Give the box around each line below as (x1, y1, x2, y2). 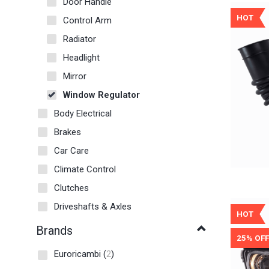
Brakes (54, 127, 81, 138)
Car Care (54, 145, 89, 157)
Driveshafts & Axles (54, 201, 131, 213)
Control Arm (63, 15, 112, 26)
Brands (36, 223, 73, 238)
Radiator (63, 34, 96, 45)
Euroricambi (54, 249, 103, 260)
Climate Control (54, 164, 116, 175)
